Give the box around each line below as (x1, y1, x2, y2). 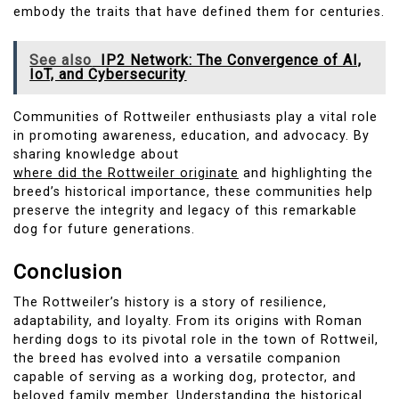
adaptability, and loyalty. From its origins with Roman (13, 313, 362, 329)
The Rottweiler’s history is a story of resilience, (13, 294, 327, 310)
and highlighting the (239, 166, 373, 182)
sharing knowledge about (13, 147, 179, 163)
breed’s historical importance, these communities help (13, 184, 373, 200)
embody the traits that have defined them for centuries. (13, 4, 385, 20)
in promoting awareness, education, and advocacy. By (13, 128, 370, 144)
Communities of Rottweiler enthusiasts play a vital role (13, 110, 378, 126)
